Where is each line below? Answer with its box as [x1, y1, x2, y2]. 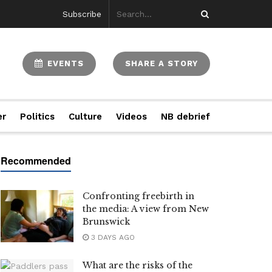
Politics [20, 111, 55, 122]
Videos [115, 111, 147, 122]
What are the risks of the [83, 260, 192, 271]
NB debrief [160, 111, 210, 122]
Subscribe [63, 9, 102, 19]
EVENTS [44, 58, 84, 68]
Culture [68, 111, 102, 122]
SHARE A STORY [125, 58, 198, 68]
